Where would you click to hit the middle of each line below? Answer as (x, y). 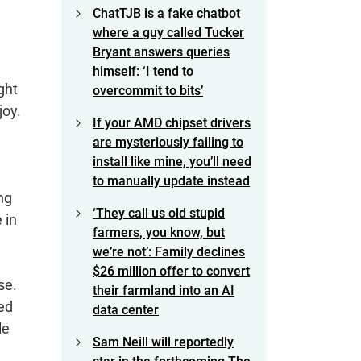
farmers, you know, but (159, 233)
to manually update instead (171, 181)
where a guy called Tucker (168, 33)
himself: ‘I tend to (143, 72)
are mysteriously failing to (168, 143)
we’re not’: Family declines (169, 252)
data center (126, 310)
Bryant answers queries (161, 52)
